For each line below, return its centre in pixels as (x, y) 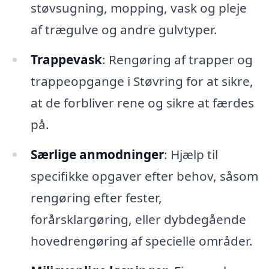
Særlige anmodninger (97, 155)
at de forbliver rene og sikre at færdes (142, 103)
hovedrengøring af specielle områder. (141, 241)
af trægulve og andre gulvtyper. (124, 30)
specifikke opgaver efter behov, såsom (144, 176)
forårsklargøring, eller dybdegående (138, 219)
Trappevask (66, 60)
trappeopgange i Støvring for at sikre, (142, 81)
